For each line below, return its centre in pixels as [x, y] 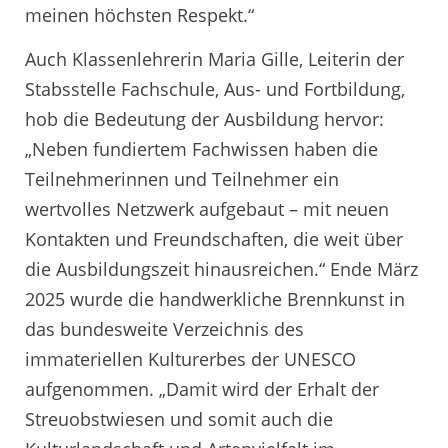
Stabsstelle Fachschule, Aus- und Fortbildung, [215, 88]
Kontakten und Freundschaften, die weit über [214, 238]
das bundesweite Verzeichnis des [164, 328]
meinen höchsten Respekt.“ [139, 15]
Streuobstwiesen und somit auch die [179, 418]
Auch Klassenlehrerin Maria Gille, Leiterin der [214, 58]
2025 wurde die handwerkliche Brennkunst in [215, 298]
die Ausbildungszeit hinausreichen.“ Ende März [221, 268]
